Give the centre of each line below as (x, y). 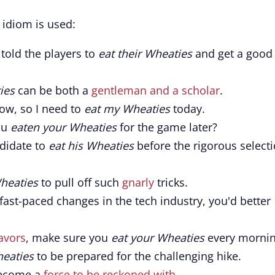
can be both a (53, 90)
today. (188, 109)
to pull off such (80, 182)
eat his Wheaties (91, 145)
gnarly (138, 182)
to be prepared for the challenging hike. (137, 256)
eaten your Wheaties (65, 127)
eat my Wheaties (127, 109)
